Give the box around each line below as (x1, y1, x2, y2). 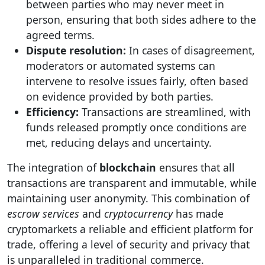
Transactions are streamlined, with (79, 105, 251, 119)
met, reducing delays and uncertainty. (26, 135, 212, 150)
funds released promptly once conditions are (26, 120, 247, 134)
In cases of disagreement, (126, 43, 255, 57)
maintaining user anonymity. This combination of (7, 191, 250, 205)
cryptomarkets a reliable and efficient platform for (7, 222, 253, 236)
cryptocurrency (104, 206, 173, 221)
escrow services (7, 206, 79, 221)
